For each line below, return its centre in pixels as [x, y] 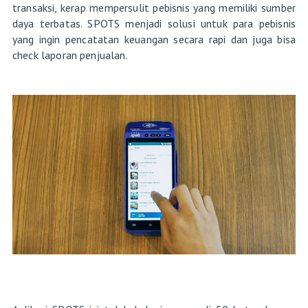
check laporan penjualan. [71, 55]
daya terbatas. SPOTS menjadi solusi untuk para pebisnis [154, 23]
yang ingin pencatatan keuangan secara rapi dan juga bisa [154, 39]
